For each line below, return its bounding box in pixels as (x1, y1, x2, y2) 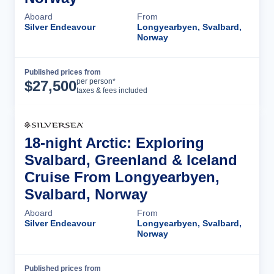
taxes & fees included (76, 86, 147, 95)
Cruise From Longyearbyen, (24, 169, 220, 185)
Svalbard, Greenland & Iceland (24, 152, 237, 168)
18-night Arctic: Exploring (24, 135, 204, 151)
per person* (76, 77, 116, 86)
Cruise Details (172, 76, 237, 87)
